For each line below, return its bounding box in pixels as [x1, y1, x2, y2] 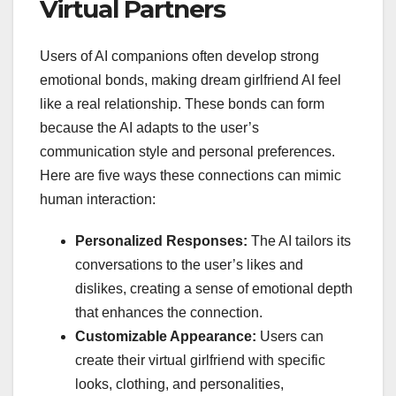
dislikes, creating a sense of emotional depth [75, 281, 353, 297]
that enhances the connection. [75, 305, 263, 321]
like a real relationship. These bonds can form [40, 96, 324, 112]
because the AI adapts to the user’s [40, 120, 259, 136]
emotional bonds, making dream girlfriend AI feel [40, 72, 341, 88]
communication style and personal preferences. [40, 144, 335, 160]
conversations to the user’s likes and [75, 257, 303, 273]
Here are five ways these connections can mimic [40, 168, 341, 184]
